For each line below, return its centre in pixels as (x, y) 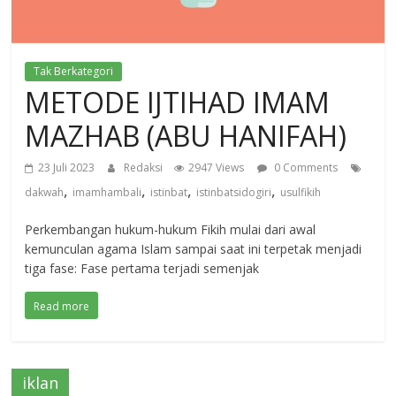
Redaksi (145, 167)
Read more (62, 306)
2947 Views (217, 167)
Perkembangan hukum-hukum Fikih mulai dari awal (171, 229)
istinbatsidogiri (234, 192)
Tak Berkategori (74, 71)
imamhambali (107, 192)
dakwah (45, 192)
